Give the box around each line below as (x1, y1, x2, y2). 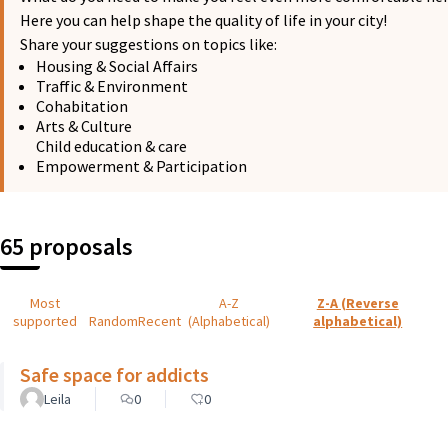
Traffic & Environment (36, 75, 188, 96)
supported (12, 311, 77, 330)
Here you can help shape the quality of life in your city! (20, 9, 387, 30)
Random (89, 311, 139, 330)
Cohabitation (36, 95, 131, 116)
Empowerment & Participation (36, 155, 247, 176)
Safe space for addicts (20, 361, 209, 387)
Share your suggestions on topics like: (20, 33, 277, 54)
